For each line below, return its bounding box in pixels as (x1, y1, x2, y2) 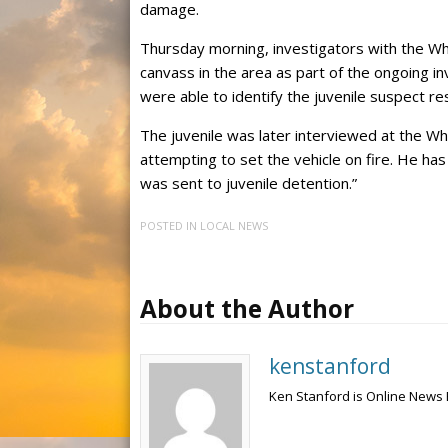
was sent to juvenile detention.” (140, 172, 357, 193)
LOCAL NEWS (200, 218, 268, 234)
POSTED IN (140, 218, 200, 234)
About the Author (140, 292, 354, 326)
